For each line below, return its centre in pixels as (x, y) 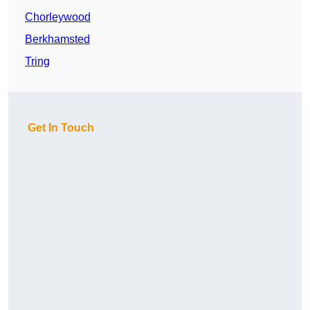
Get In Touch (61, 128)
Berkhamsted (57, 39)
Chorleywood (58, 17)
